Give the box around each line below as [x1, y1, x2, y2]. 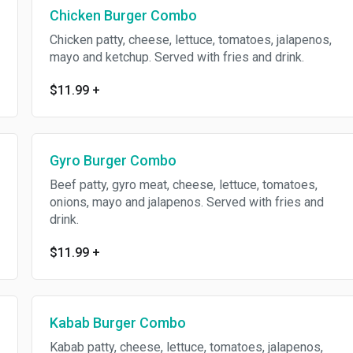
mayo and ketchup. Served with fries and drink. [49, 50, 304, 65]
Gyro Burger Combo [49, 152, 176, 169]
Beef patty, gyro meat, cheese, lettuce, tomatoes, [49, 177, 318, 192]
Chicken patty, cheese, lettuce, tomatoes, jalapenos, [49, 32, 332, 47]
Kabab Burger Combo [49, 314, 186, 331]
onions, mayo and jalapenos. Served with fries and [49, 195, 324, 210]
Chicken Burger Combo [49, 7, 197, 24]
